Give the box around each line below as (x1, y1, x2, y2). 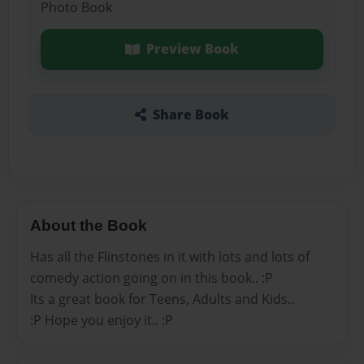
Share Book (152, 105, 229, 123)
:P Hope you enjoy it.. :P (30, 310, 173, 329)
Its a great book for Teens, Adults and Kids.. (30, 289, 294, 308)
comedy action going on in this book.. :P (30, 268, 273, 287)
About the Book (30, 216, 147, 234)
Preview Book (145, 40, 239, 58)
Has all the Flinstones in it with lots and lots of (30, 247, 310, 266)
